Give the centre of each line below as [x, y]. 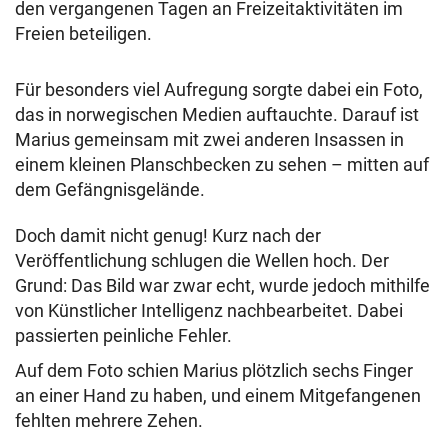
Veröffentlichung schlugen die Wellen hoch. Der [202, 260]
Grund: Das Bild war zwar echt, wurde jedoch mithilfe [222, 285]
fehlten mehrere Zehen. [111, 420]
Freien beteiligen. [83, 33]
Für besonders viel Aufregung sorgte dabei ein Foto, [219, 89]
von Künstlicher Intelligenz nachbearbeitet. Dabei [209, 310]
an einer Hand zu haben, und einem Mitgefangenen [218, 395]
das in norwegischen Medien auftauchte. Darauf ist [217, 114]
